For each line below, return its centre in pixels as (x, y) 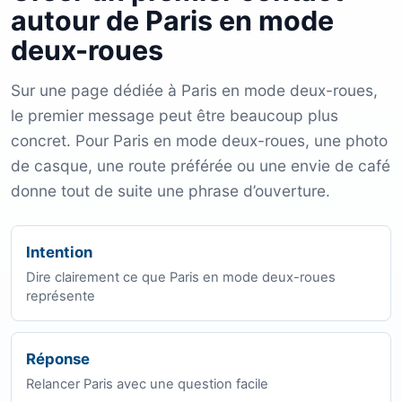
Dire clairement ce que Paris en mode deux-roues (181, 278)
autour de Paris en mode (172, 21)
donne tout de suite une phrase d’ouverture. (170, 191)
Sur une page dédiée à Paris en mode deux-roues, (194, 91)
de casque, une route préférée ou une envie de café (201, 166)
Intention (59, 253)
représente (61, 297)
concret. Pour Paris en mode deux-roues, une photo (199, 141)
